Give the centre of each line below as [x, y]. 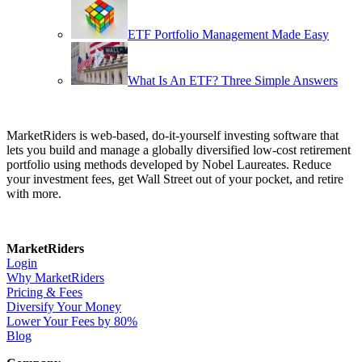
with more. [34, 193]
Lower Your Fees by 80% [72, 321]
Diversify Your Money [64, 306]
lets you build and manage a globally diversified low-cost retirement [179, 149]
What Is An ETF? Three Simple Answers [233, 80]
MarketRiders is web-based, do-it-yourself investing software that [173, 135]
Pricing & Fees [44, 292]
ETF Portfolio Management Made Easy [228, 34]
